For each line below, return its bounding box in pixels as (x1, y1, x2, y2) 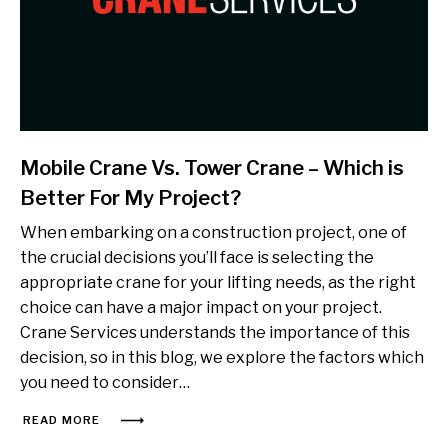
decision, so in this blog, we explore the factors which (20, 347, 424, 367)
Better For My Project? (20, 185, 241, 210)
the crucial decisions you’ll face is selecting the (20, 247, 374, 267)
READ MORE (23, 413, 100, 428)
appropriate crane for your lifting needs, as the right (20, 272, 416, 292)
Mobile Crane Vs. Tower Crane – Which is (20, 155, 404, 180)
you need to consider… (20, 372, 190, 392)
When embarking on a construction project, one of (20, 222, 407, 242)
